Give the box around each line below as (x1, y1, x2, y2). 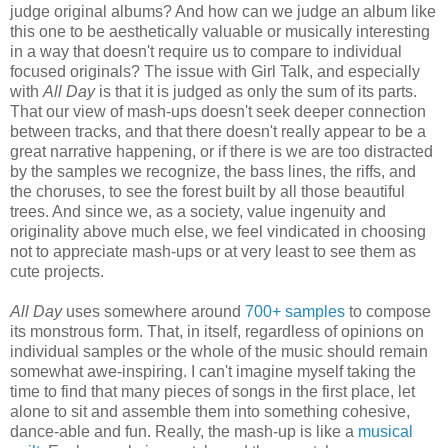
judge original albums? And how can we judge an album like (10, 3, 436, 21)
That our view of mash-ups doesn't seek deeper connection (10, 103, 426, 121)
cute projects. (10, 263, 104, 281)
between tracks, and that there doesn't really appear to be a (10, 123, 426, 141)
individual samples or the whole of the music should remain (10, 343, 428, 361)
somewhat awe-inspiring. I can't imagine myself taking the (10, 363, 416, 381)
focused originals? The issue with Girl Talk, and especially (10, 63, 420, 81)
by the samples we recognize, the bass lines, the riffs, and (10, 163, 416, 181)
